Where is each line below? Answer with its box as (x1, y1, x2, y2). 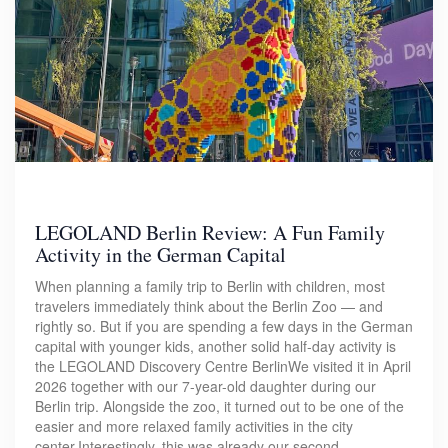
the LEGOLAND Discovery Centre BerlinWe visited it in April (35, 356, 411, 377)
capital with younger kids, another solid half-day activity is (35, 336, 396, 357)
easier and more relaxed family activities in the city (35, 416, 353, 437)
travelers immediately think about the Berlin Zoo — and (35, 296, 383, 317)
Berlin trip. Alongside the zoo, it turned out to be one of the (35, 396, 404, 417)
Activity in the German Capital (35, 241, 286, 269)
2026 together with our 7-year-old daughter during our (35, 376, 376, 397)
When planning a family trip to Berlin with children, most (35, 276, 385, 297)
